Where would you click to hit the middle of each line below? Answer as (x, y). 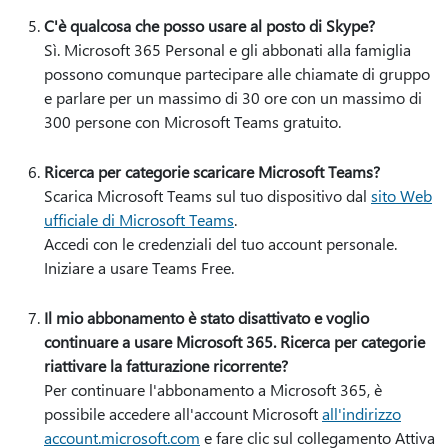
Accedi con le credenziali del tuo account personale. (220, 243)
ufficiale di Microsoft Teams (139, 219)
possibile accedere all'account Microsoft (183, 413)
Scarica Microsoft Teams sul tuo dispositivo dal (207, 195)
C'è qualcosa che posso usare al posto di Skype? (209, 25)
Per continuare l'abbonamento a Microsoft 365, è (213, 389)
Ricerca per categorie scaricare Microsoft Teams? (212, 171)
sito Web (401, 195)
